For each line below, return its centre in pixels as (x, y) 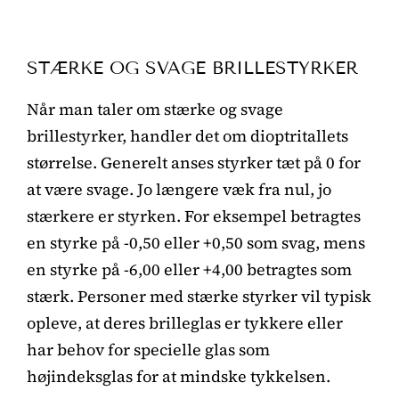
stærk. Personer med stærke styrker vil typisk (199, 296)
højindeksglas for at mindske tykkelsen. (179, 376)
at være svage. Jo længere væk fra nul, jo (179, 189)
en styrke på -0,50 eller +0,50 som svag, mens (196, 242)
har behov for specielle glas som (148, 349)
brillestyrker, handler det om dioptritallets (187, 135)
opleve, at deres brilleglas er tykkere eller (185, 322)
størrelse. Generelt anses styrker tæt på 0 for (194, 162)
